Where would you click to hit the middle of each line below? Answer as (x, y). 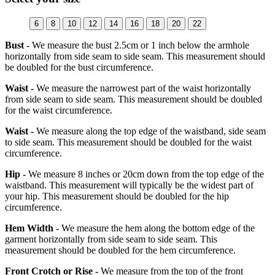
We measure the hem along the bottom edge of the (157, 228)
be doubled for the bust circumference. (79, 67)
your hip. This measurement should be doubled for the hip (117, 196)
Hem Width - (32, 228)
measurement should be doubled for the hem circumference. (120, 250)
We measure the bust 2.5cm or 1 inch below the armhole (139, 45)
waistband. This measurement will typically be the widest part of (129, 185)
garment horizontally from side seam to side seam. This (111, 239)
